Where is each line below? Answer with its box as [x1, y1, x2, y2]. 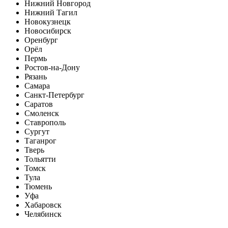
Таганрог [24, 136, 56, 146]
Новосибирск [24, 26, 71, 36]
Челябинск [24, 210, 62, 219]
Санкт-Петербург [24, 91, 84, 100]
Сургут [24, 127, 49, 136]
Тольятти [24, 155, 56, 164]
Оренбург [24, 36, 58, 45]
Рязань [24, 72, 47, 81]
